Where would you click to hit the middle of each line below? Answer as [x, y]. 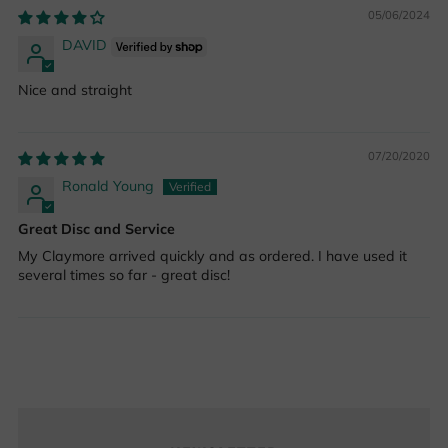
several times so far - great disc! [124, 274]
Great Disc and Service [96, 228]
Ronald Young [108, 185]
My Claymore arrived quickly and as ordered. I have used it [212, 255]
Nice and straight [75, 89]
